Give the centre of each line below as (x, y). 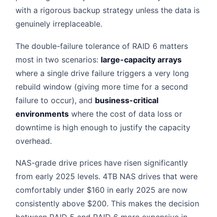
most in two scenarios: (58, 59)
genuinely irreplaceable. (59, 24)
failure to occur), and (55, 100)
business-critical (127, 100)
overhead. (34, 141)
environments (42, 114)
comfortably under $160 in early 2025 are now (101, 190)
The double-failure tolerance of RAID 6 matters (102, 46)
